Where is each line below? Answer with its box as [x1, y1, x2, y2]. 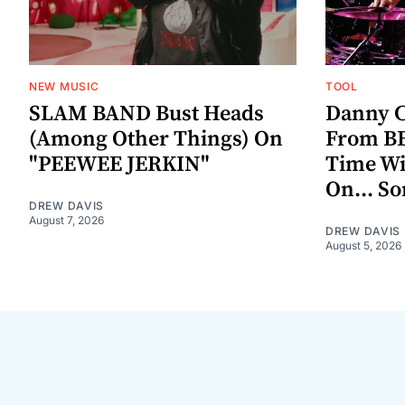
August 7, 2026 [29, 213, 104, 228]
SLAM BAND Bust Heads [29, 100, 264, 128]
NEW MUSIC [29, 80, 99, 94]
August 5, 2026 [325, 239, 401, 253]
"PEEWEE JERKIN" [29, 151, 210, 179]
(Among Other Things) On [29, 126, 283, 154]
